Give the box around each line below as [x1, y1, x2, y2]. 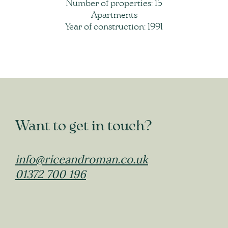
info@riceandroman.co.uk [15, 152, 148, 167]
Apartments [91, 11, 137, 20]
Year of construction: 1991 [65, 22, 163, 32]
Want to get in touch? [15, 119, 152, 134]
